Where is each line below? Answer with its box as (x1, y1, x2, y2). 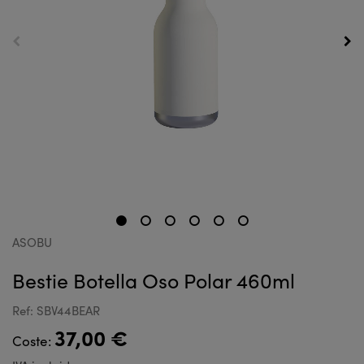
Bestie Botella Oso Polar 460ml (12, 266, 295, 294)
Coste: (12, 331, 54, 350)
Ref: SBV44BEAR (12, 302, 100, 318)
